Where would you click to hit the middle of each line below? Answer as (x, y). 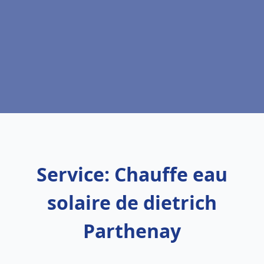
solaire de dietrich (132, 202)
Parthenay (132, 231)
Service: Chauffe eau (132, 174)
